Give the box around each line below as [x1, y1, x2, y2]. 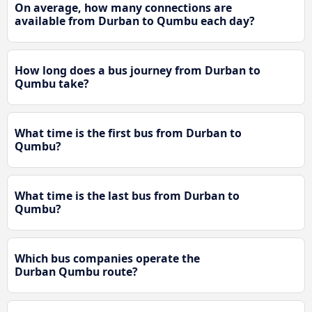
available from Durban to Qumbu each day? [15, 13, 255, 29]
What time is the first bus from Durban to [15, 125, 242, 141]
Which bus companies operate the [15, 251, 200, 267]
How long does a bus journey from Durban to [15, 63, 260, 79]
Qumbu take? [15, 76, 89, 92]
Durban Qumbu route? [15, 264, 138, 280]
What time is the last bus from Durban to [15, 188, 240, 204]
